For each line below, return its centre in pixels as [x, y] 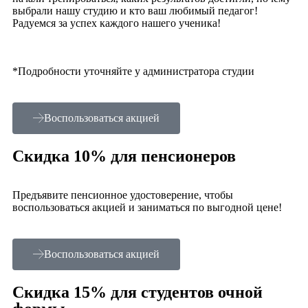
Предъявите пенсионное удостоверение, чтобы [123, 195]
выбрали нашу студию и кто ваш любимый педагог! [135, 10]
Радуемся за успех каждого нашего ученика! [117, 23]
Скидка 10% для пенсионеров [124, 156]
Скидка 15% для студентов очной [137, 292]
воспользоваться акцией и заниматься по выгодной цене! [147, 207]
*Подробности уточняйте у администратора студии [133, 71]
